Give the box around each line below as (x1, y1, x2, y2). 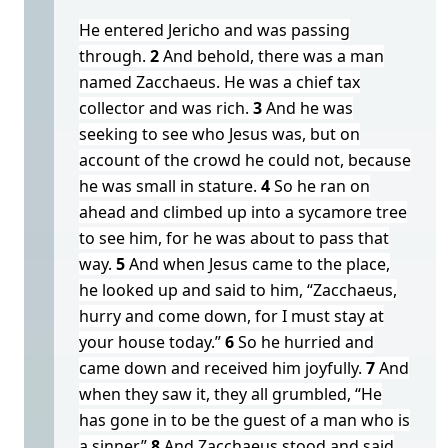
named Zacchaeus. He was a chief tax (79, 71, 360, 93)
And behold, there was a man (163, 45, 384, 67)
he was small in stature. (79, 175, 257, 197)
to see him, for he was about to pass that (79, 227, 389, 249)
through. (79, 45, 146, 67)
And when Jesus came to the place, (129, 253, 390, 275)
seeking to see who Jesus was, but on (79, 123, 360, 145)
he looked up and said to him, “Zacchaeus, (79, 279, 397, 301)
